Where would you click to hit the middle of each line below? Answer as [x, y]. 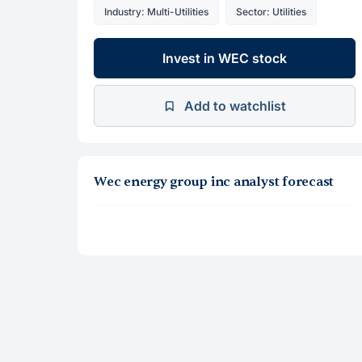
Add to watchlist [235, 106]
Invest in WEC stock [225, 58]
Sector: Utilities [271, 12]
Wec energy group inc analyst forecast [214, 182]
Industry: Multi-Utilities [156, 12]
